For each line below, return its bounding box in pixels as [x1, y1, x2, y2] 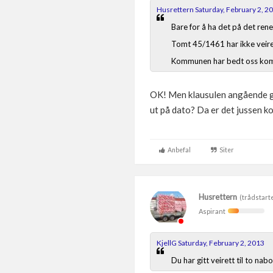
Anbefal [165, 146, 191, 154]
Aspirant [199, 207, 228, 215]
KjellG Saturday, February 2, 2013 [157, 238, 264, 247]
